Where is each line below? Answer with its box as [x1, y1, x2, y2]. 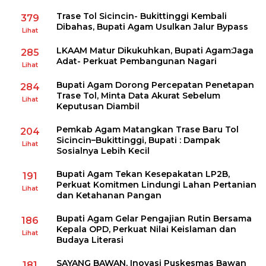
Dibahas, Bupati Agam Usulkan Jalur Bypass [56, 21, 248, 33]
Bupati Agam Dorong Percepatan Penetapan [56, 80, 254, 91]
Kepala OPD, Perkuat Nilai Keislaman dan [56, 224, 236, 235]
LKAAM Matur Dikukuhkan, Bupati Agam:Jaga [56, 45, 254, 56]
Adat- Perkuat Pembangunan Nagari [56, 56, 217, 67]
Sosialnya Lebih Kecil [56, 145, 150, 157]
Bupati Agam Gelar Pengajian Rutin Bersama [56, 213, 252, 224]
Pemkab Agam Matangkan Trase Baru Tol [56, 124, 239, 135]
